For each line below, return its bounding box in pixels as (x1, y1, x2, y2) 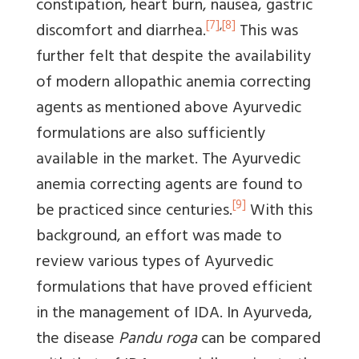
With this (246, 196, 313, 227)
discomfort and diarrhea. (36, 17, 206, 47)
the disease (36, 325, 119, 355)
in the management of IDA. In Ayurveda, (36, 299, 313, 329)
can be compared (197, 325, 321, 355)
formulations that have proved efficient (36, 273, 313, 304)
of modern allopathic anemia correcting (36, 68, 311, 99)
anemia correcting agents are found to (36, 171, 303, 201)
